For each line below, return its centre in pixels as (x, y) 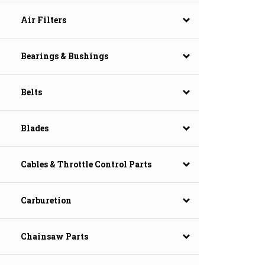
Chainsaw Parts (54, 237)
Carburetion (46, 201)
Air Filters (43, 20)
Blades (35, 128)
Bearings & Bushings (64, 56)
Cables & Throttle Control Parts (86, 164)
